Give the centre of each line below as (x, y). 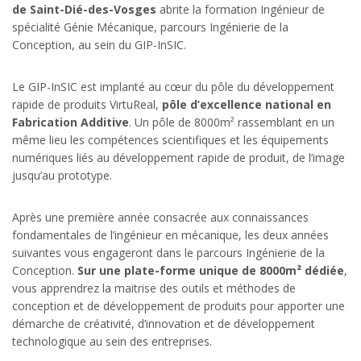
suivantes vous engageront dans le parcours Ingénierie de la (168, 252)
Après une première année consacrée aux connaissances (160, 217)
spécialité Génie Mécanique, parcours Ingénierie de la (150, 27)
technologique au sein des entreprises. (112, 341)
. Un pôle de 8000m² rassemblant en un (232, 122)
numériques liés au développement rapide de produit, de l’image (178, 157)
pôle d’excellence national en (247, 104)
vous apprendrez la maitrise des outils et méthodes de (154, 288)
